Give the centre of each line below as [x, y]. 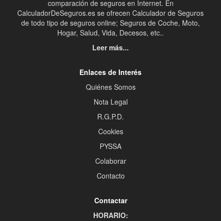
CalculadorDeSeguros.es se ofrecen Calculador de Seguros [110, 13]
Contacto [110, 176]
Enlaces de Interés [110, 72]
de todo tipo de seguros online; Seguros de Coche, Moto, [110, 23]
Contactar [110, 201]
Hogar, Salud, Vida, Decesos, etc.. [110, 33]
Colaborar [110, 161]
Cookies [110, 131]
